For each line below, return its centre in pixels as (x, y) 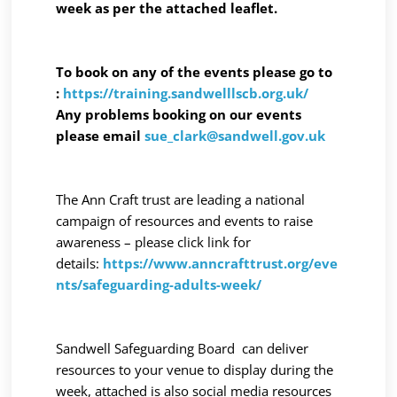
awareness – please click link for (154, 241)
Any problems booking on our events (179, 114)
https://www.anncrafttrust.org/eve (221, 263)
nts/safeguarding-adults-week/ (159, 284)
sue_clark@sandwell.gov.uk (235, 135)
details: (80, 263)
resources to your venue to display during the (195, 369)
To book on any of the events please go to (195, 71)
